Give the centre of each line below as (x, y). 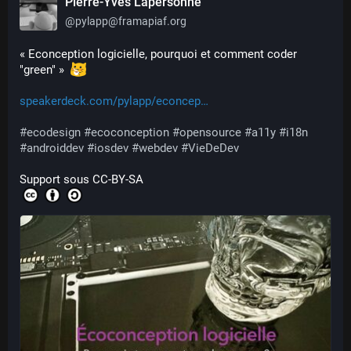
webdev (158, 148)
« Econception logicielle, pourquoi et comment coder (158, 54)
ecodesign (54, 132)
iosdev (111, 148)
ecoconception (130, 132)
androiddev (55, 148)
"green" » (45, 70)
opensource (210, 132)
